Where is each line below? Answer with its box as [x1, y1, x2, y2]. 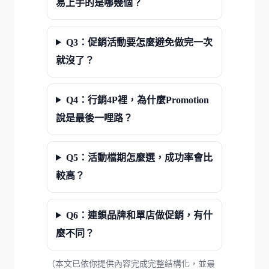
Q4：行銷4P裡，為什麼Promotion [65, 94, 209, 105]
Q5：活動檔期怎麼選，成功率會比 [65, 152, 213, 163]
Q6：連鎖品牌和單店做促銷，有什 [65, 210, 213, 220]
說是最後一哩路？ [56, 112, 133, 123]
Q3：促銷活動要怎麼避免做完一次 [65, 37, 213, 47]
